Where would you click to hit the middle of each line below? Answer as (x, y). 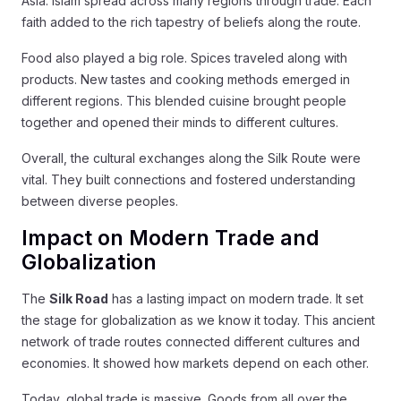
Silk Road (79, 298)
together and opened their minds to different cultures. (180, 122)
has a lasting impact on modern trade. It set (236, 298)
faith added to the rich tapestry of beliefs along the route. (191, 21)
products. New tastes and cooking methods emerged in (186, 79)
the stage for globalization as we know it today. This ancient (198, 320)
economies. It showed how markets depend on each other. (195, 363)
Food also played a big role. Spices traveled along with (184, 57)
